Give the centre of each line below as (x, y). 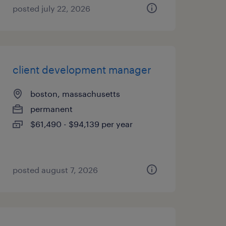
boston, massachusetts (75, 94)
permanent (51, 109)
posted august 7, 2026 (55, 170)
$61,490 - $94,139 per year (81, 124)
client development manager (82, 70)
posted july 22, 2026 (51, 8)
